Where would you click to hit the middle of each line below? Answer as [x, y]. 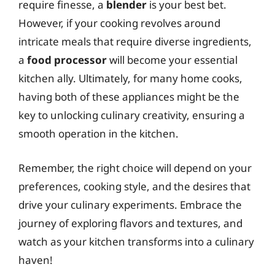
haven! [36, 260]
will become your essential [172, 60]
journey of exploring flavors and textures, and [130, 223]
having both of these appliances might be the [129, 97]
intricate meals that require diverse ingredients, [135, 41]
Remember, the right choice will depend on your [135, 168]
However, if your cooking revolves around [119, 23]
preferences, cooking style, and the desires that [134, 186]
